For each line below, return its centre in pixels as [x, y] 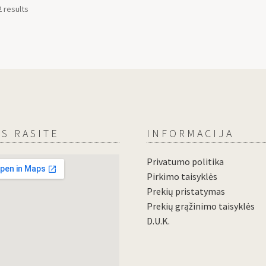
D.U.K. [159, 221]
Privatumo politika [186, 161]
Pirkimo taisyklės [182, 176]
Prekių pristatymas [186, 191]
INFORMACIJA [191, 133]
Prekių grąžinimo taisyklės [201, 206]
